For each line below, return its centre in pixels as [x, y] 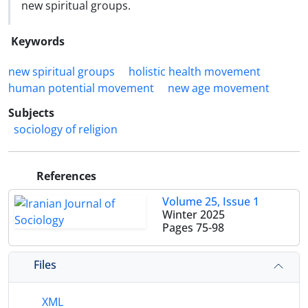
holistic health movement [195, 71]
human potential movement [81, 88]
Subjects [31, 113]
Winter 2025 [194, 214]
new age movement [219, 88]
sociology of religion [66, 129]
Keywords [38, 41]
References [65, 176]
